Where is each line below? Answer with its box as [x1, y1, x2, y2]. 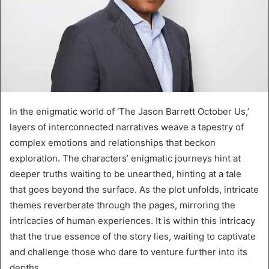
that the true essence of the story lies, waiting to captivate [10, 230, 256, 242]
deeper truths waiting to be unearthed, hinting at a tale [10, 168, 241, 180]
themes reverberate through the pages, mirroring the [10, 199, 235, 211]
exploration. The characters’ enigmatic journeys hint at [10, 152, 241, 164]
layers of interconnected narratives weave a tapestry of [10, 121, 244, 133]
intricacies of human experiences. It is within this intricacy [10, 214, 255, 226]
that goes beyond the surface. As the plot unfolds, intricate [10, 183, 259, 195]
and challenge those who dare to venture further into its [10, 246, 247, 258]
